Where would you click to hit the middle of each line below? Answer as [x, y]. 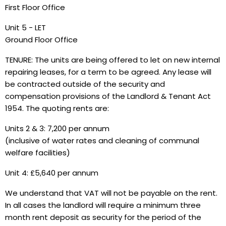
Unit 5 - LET [25, 27]
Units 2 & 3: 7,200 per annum [57, 128]
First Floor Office [35, 7]
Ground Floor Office [41, 40]
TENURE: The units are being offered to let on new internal [112, 60]
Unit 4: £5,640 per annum [52, 173]
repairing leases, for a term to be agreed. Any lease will [108, 72]
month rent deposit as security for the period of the [103, 217]
